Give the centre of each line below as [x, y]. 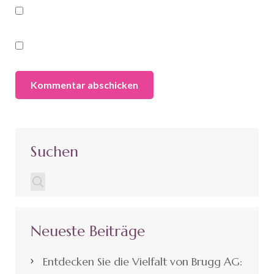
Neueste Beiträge [88, 231]
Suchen [54, 151]
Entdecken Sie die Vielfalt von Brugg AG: [143, 261]
